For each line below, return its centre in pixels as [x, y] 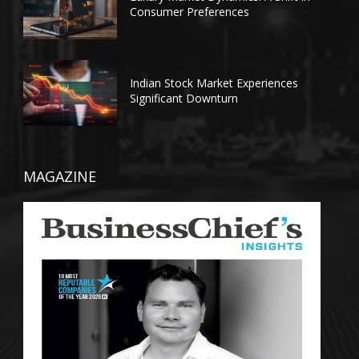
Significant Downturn [184, 99]
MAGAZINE [59, 176]
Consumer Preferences [189, 12]
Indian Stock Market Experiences [214, 83]
